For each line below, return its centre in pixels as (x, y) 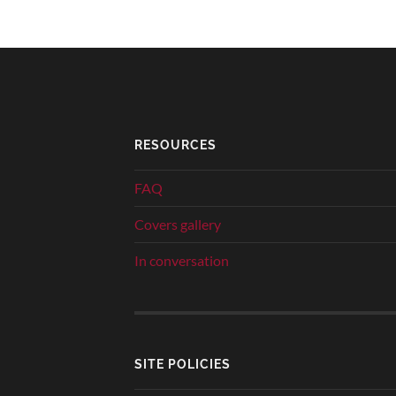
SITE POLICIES (183, 363)
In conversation (182, 260)
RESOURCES (175, 144)
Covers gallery (178, 224)
